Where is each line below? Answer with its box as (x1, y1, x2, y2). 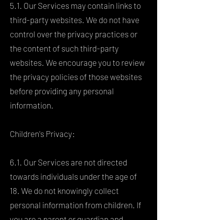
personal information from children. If (10, 199, 141, 210)
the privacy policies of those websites (10, 71, 142, 82)
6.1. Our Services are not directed (10, 157, 127, 167)
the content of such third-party (10, 43, 119, 53)
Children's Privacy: (10, 128, 75, 138)
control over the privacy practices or (10, 28, 137, 39)
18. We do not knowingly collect (10, 185, 119, 195)
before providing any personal (10, 85, 114, 96)
